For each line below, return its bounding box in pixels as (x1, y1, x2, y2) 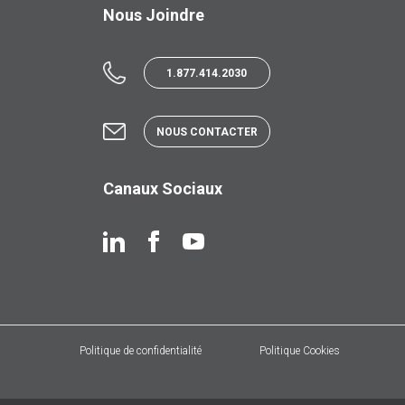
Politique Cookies (259, 344, 340, 358)
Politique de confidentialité (80, 344, 202, 358)
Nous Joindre (102, 5, 204, 25)
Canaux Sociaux (102, 179, 222, 199)
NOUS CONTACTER (155, 126, 258, 139)
